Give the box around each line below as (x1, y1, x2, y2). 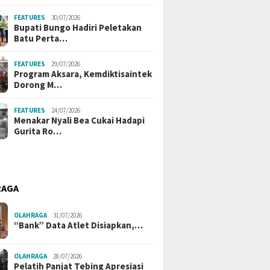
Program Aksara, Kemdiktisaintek (14, 68, 152, 80)
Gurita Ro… (14, 125, 62, 137)
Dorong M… (14, 79, 63, 90)
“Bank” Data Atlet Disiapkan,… (14, 219, 143, 231)
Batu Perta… (14, 33, 68, 44)
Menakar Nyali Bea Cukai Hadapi (14, 115, 145, 126)
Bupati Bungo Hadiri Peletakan (14, 22, 142, 33)
